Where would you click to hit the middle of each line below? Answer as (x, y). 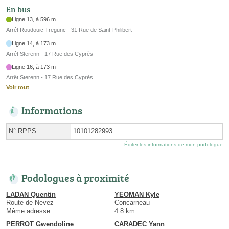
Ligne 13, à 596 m (34, 20)
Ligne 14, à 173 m (34, 43)
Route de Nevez (30, 203)
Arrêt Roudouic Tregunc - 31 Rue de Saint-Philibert (69, 30)
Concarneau (132, 203)
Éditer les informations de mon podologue (174, 145)
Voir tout (18, 88)
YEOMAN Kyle (137, 195)
